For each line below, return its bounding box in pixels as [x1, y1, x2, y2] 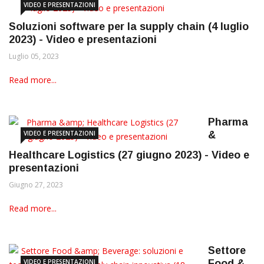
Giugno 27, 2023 [9, 180, 63, 190]
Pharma [208, 116, 248, 128]
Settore [208, 245, 246, 256]
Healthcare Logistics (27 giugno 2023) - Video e [9, 149, 249, 161]
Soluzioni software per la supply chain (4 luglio [9, 21, 249, 32]
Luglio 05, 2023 [9, 51, 59, 61]
